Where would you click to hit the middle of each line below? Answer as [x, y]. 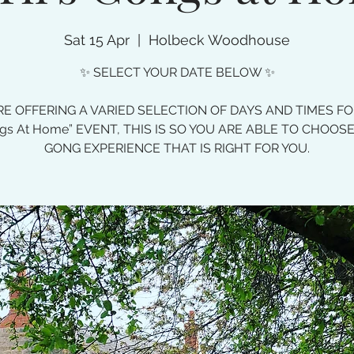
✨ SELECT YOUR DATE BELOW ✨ [177, 72]
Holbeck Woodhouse [219, 40]
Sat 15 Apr [97, 40]
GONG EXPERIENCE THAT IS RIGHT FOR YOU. [177, 148]
